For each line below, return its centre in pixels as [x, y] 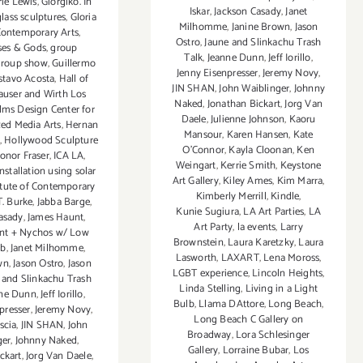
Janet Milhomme [47, 249]
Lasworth [196, 258]
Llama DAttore [231, 305]
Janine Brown [261, 28]
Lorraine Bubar [256, 351]
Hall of [74, 79]
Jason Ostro [38, 264]
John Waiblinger [254, 89]
